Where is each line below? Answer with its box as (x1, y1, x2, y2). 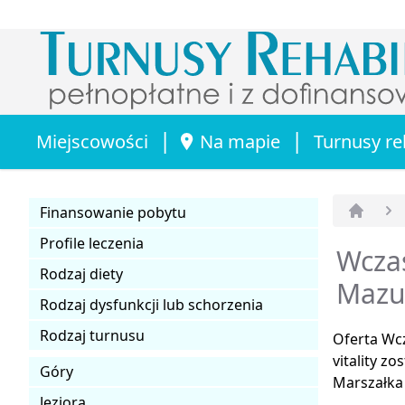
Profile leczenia (40, 232, 144, 253)
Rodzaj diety (40, 263, 123, 284)
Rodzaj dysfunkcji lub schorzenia (40, 294, 263, 315)
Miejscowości (36, 128, 148, 154)
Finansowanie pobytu (40, 202, 186, 222)
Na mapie (200, 128, 280, 154)
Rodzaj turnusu (40, 325, 145, 345)
